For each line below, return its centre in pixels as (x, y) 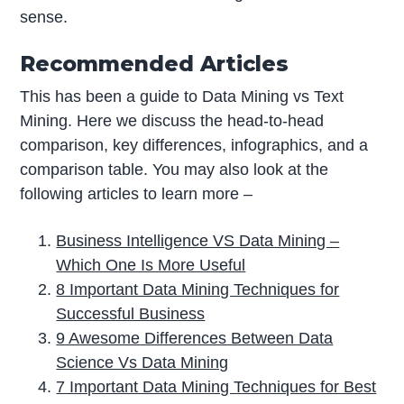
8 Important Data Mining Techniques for (198, 290)
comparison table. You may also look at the (174, 170)
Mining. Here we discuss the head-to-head (172, 121)
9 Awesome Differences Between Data (195, 339)
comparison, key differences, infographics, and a (194, 146)
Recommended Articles (155, 64)
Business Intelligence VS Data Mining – (198, 241)
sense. (44, 17)
